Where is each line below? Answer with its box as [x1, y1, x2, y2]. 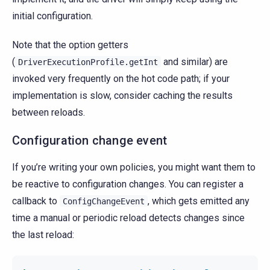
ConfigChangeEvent [63, 196, 145, 207]
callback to [12, 195, 60, 207]
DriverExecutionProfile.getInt [18, 57, 158, 67]
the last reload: [12, 229, 74, 241]
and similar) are [161, 56, 228, 68]
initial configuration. [12, 10, 93, 22]
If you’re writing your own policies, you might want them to [12, 162, 256, 174]
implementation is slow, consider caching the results [12, 90, 233, 102]
